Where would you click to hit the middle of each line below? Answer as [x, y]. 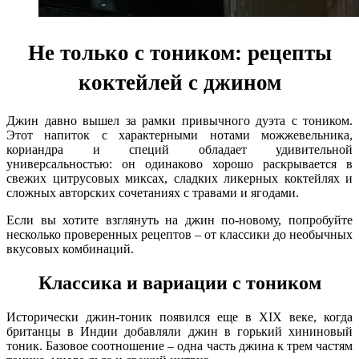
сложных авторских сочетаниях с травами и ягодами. [153, 192]
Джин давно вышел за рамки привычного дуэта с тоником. [179, 120]
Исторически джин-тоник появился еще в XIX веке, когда [179, 317]
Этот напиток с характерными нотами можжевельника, [179, 135]
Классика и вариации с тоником [179, 282]
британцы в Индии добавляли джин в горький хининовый [179, 331]
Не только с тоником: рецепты [179, 53]
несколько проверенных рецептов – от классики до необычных [179, 234]
